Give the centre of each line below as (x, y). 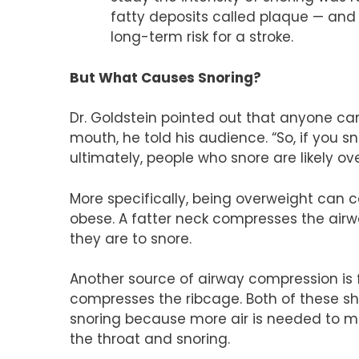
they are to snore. (131, 238)
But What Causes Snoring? (165, 77)
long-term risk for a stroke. (202, 37)
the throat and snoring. (150, 339)
